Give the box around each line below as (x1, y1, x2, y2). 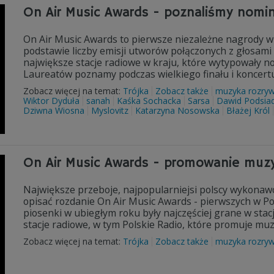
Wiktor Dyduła (23, 95, 80, 106)
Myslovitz (91, 105, 128, 116)
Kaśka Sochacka (117, 95, 181, 106)
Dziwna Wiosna (23, 105, 84, 116)
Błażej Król (226, 105, 270, 116)
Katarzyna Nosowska (135, 105, 220, 116)
